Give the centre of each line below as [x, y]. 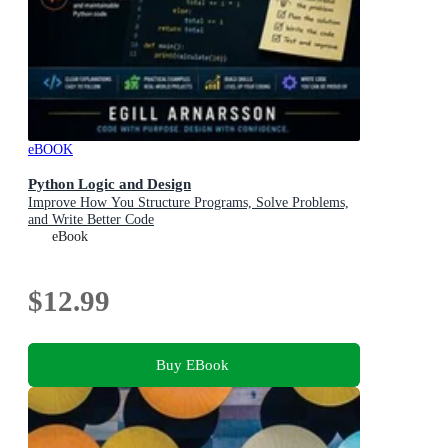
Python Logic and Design [109, 184]
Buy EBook [192, 364]
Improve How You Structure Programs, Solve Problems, [188, 203]
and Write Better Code [91, 220]
